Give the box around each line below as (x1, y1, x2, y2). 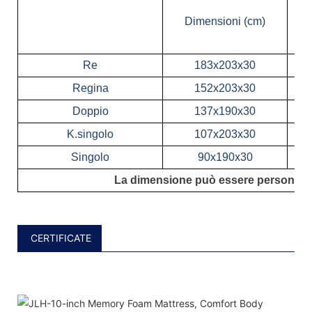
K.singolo (67, 127, 114, 140)
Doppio (72, 104, 109, 117)
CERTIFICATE (28, 231, 91, 244)
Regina (72, 81, 109, 94)
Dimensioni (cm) (185, 15, 265, 27)
